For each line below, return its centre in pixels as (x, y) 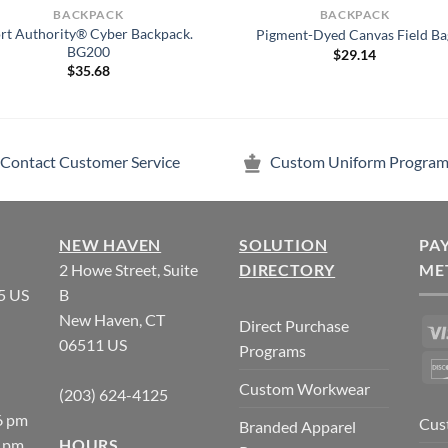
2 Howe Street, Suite (128, 270)
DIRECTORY (287, 270)
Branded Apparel (297, 427)
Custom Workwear (304, 389)
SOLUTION (283, 245)
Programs (272, 351)
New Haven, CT (112, 320)
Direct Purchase (294, 326)
